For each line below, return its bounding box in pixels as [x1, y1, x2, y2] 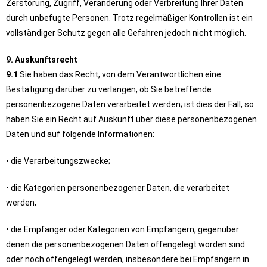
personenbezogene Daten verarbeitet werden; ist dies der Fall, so [6, 100, 254, 109]
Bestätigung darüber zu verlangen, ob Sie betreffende [6, 85, 212, 94]
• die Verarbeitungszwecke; [6, 156, 110, 166]
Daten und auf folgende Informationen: [6, 129, 154, 139]
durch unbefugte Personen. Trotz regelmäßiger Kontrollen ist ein [6, 13, 253, 23]
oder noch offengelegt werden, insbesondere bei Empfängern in [6, 254, 249, 264]
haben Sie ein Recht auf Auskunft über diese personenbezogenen [6, 114, 257, 124]
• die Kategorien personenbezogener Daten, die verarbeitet [6, 183, 229, 193]
